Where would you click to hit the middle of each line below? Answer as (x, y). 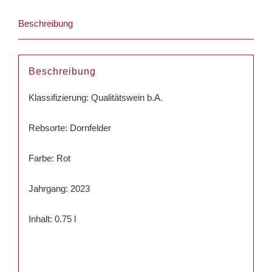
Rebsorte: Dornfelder (70, 128)
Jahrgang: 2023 (59, 189)
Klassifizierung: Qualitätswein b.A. (95, 98)
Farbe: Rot (49, 158)
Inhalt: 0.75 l (52, 219)
